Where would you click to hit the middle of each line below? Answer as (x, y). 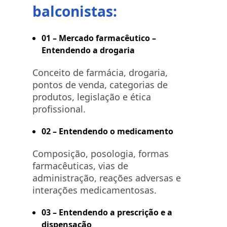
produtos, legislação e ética (92, 97)
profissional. (59, 109)
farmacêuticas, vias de (80, 166)
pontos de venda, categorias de (100, 85)
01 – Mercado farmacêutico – (99, 38)
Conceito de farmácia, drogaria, (100, 72)
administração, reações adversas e (107, 178)
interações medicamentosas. (94, 190)
